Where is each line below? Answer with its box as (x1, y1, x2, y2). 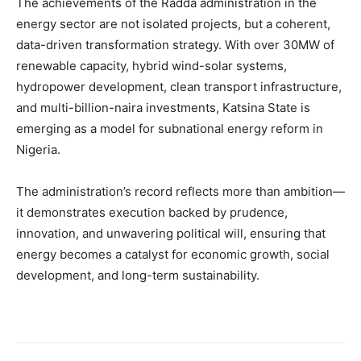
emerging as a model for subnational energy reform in (16, 120, 323, 136)
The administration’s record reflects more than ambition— (16, 183, 345, 199)
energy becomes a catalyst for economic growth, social (16, 246, 330, 262)
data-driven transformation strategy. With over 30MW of (16, 36, 334, 52)
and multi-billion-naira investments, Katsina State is (16, 99, 310, 115)
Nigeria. (16, 141, 60, 157)
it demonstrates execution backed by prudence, (16, 204, 288, 220)
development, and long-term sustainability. (16, 267, 259, 283)
